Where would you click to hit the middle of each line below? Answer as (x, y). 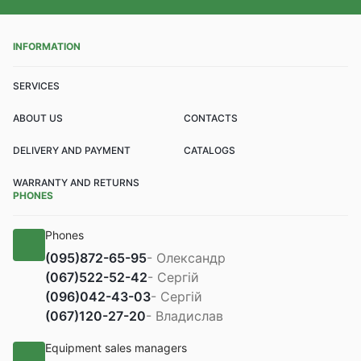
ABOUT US (38, 118)
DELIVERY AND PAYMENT (72, 150)
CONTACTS (211, 118)
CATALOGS (210, 150)
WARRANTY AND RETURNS (76, 182)
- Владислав (185, 315)
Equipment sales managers (116, 347)
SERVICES (36, 85)
